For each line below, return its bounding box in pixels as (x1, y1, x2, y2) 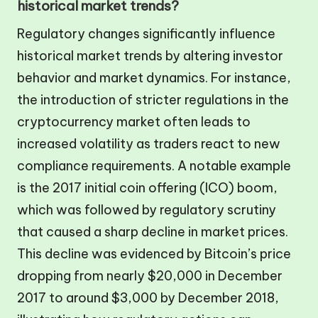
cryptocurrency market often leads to (17, 113, 251, 130)
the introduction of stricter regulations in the (17, 91, 289, 108)
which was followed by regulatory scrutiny (17, 201, 276, 218)
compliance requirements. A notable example (17, 157, 291, 174)
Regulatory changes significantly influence (17, 25, 275, 42)
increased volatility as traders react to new (17, 135, 280, 152)
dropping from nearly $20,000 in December (17, 267, 283, 284)
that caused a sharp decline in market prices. (17, 223, 288, 240)
